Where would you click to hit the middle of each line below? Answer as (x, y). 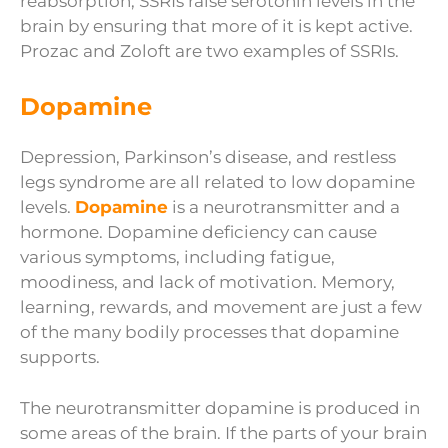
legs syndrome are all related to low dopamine (217, 182)
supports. (60, 357)
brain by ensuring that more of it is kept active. (216, 25)
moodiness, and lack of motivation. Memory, (207, 282)
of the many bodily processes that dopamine (209, 332)
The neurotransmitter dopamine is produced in (220, 407)
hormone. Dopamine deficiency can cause (198, 232)
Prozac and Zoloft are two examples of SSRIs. (209, 50)
